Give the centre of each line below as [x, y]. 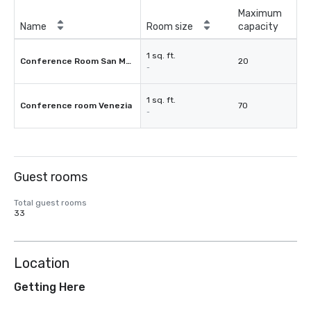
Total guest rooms [50, 203]
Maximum [260, 14]
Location [42, 263]
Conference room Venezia [76, 106]
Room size [170, 27]
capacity [258, 27]
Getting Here [50, 287]
